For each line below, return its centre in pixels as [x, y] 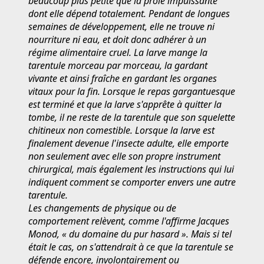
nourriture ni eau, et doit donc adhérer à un [117, 39]
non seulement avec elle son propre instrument [124, 156]
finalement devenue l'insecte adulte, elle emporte [128, 143]
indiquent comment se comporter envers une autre [132, 182]
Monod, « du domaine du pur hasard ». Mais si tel [130, 234]
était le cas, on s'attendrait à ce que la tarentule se [131, 247]
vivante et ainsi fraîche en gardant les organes [123, 78]
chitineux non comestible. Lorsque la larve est [121, 130]
